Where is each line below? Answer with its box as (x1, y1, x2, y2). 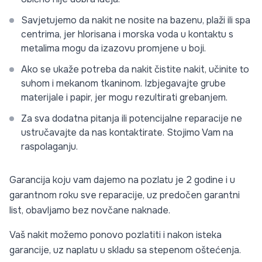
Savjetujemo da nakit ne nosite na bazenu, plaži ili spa (21, 14, 250, 26)
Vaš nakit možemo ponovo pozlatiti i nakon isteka (9, 229, 222, 241)
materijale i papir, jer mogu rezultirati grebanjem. (21, 91, 227, 104)
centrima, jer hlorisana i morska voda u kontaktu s (21, 28, 233, 40)
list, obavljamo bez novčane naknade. (9, 204, 170, 216)
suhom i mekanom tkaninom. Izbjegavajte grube (21, 77, 226, 89)
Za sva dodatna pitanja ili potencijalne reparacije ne (21, 112, 242, 125)
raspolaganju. (21, 140, 78, 153)
